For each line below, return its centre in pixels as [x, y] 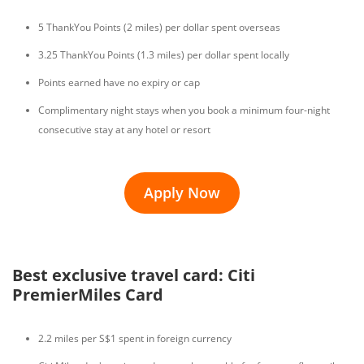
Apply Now [182, 193]
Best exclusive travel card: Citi [134, 275]
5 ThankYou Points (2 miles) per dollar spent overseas [159, 27]
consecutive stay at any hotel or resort [124, 130]
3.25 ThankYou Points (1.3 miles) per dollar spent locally [164, 55]
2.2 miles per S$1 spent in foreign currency [135, 338]
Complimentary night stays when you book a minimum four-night [184, 110]
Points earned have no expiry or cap [119, 82]
